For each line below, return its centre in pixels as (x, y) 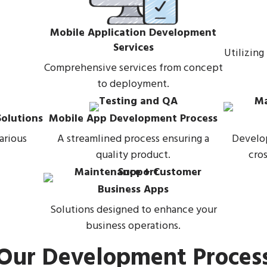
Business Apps (133, 190)
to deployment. (133, 85)
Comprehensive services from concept (133, 69)
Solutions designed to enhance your (133, 210)
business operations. (133, 226)
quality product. (133, 156)
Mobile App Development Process (133, 119)
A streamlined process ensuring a (133, 139)
